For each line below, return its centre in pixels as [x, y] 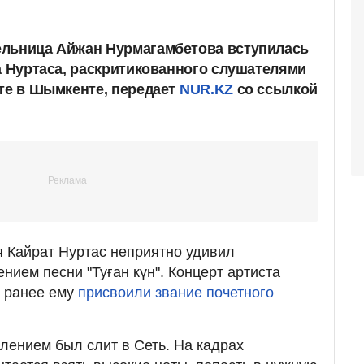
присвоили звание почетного [176, 292]
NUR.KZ [206, 89]
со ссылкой [275, 89]
